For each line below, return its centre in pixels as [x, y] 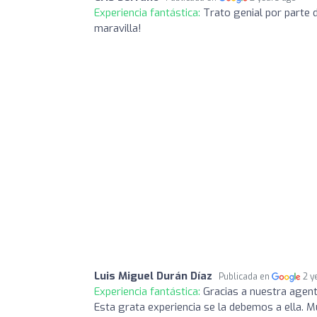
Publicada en [245, 276]
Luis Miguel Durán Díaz [153, 276]
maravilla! [118, 28]
